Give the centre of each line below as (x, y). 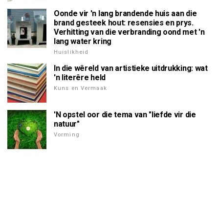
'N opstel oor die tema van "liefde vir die (125, 114)
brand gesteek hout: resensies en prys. (124, 22)
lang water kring (83, 41)
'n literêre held (80, 77)
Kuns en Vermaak (80, 88)
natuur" (67, 124)
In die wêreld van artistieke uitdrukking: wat (131, 68)
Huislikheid (71, 52)
